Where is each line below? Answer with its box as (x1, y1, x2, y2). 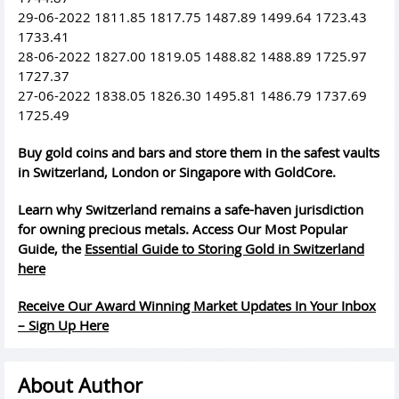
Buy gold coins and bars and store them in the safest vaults (18, 143, 379, 162)
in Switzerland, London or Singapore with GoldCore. (18, 163, 336, 182)
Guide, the (18, 240, 85, 258)
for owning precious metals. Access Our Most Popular (18, 220, 347, 239)
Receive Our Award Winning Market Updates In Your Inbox (18, 297, 376, 315)
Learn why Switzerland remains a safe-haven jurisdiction (18, 200, 363, 219)
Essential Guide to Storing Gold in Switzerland (85, 240, 364, 258)
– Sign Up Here (18, 316, 109, 335)
